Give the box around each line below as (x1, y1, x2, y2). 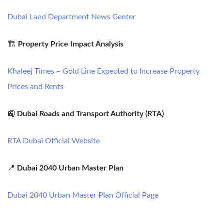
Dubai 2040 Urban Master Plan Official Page (7, 191, 158, 199)
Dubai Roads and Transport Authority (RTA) (17, 109, 164, 118)
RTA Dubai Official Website (7, 137, 100, 145)
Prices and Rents (7, 82, 63, 91)
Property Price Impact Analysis (18, 40, 124, 48)
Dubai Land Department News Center (7, 13, 136, 21)
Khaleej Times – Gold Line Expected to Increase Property (7, 67, 200, 75)
